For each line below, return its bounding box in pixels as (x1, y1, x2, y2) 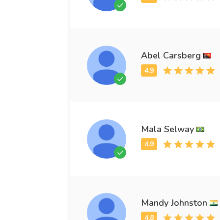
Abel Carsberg (141, 49, 201, 61)
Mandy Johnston (141, 196, 207, 209)
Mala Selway (141, 123, 194, 135)
